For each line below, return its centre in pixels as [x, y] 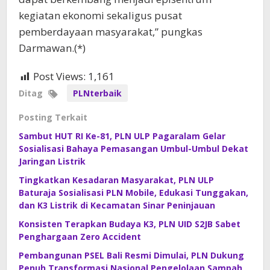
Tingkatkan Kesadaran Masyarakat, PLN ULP [116, 180]
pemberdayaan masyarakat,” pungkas [111, 32]
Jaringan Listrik [52, 162]
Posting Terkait [53, 118]
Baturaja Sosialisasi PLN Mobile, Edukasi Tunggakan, [133, 193]
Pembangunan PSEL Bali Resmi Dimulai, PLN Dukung [131, 256]
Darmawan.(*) [52, 48]
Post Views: [59, 77]
